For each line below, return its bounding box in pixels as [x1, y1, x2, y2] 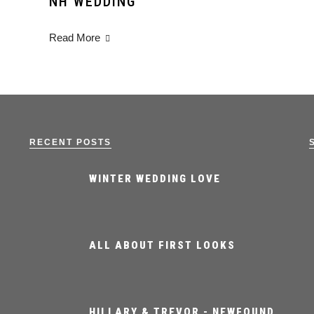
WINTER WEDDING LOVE [88, 172, 221, 186]
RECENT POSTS [29, 137, 111, 148]
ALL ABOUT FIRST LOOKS [88, 239, 235, 252]
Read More [48, 32, 100, 43]
